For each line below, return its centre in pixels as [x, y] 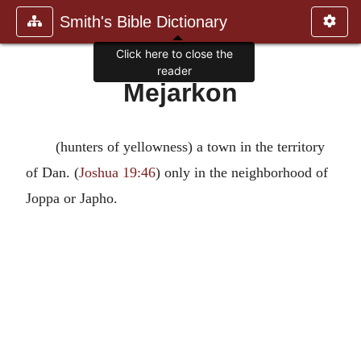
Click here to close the [174, 54]
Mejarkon [180, 93]
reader [174, 71]
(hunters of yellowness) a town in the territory [190, 147]
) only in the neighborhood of [242, 172]
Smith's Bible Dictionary [143, 22]
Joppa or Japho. [72, 198]
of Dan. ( [52, 172]
